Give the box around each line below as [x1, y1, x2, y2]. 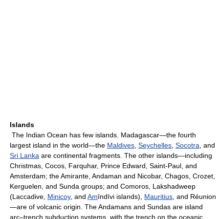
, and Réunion [173, 193, 216, 200]
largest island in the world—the [10, 141, 107, 149]
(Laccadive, [10, 193, 47, 200]
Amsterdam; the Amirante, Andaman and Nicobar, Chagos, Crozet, [10, 172, 215, 180]
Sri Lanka [10, 152, 39, 159]
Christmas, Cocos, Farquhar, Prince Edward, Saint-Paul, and [10, 162, 197, 170]
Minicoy [47, 193, 70, 200]
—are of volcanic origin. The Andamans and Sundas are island [10, 203, 203, 211]
